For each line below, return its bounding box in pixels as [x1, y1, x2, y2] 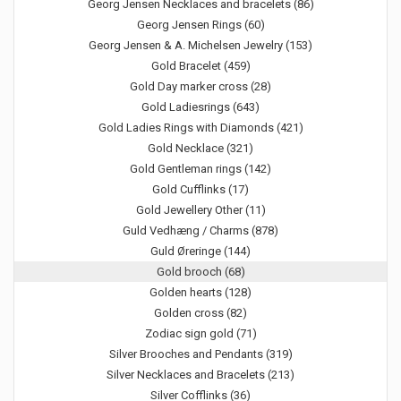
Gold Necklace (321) [148, 141, 253, 155]
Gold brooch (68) [156, 264, 245, 278]
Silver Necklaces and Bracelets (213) [107, 367, 294, 381]
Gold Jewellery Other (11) [135, 202, 266, 217]
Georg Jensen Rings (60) [136, 17, 265, 31]
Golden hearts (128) [149, 285, 252, 299]
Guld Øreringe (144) [150, 243, 251, 258]
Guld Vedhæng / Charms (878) [123, 223, 278, 237]
